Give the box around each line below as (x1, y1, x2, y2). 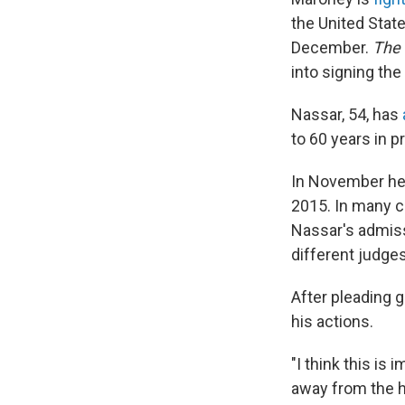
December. (291, 38, 372, 57)
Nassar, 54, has (291, 105, 402, 124)
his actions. (291, 312, 373, 331)
